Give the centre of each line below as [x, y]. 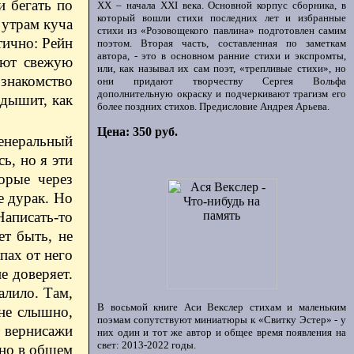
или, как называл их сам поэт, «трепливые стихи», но [222, 68]
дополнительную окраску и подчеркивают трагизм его [222, 94]
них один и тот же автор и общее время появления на [222, 332]
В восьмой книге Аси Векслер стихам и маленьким [222, 307]
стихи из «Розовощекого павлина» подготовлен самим [222, 30]
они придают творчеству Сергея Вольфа [222, 81]
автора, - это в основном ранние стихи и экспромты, [222, 56]
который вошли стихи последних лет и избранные [222, 18]
